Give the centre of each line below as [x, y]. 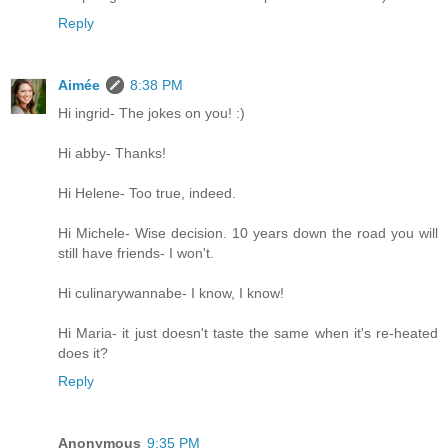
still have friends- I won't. [136, 253]
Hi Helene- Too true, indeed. [147, 193]
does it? [83, 353]
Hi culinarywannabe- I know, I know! [171, 293]
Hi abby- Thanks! [112, 153]
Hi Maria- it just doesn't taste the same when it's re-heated [248, 333]
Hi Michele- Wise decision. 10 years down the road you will [248, 233]
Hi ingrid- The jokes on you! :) [151, 113]
